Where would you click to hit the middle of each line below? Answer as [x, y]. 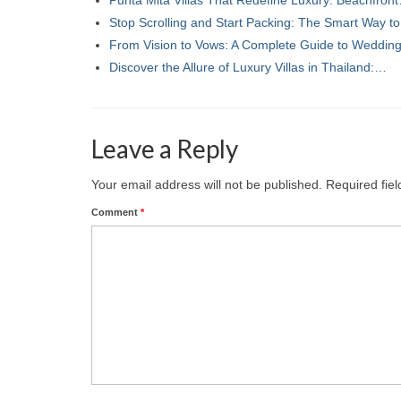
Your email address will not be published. [207, 184]
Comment [116, 212]
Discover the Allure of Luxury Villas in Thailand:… [248, 67]
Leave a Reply [165, 148]
